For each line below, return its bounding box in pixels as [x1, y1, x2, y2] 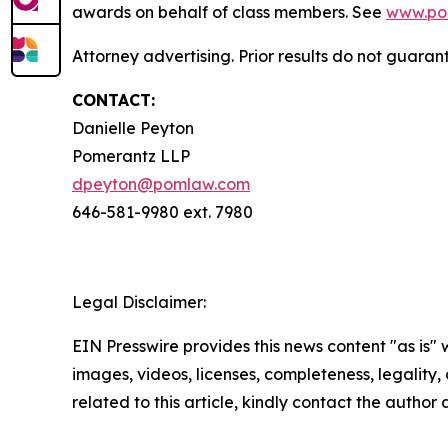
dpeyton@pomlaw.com [72, 174, 250, 194]
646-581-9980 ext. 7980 [72, 202, 253, 222]
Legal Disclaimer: [72, 292, 206, 312]
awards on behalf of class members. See [72, 2, 386, 22]
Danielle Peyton [72, 118, 194, 138]
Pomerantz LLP [72, 146, 190, 166]
